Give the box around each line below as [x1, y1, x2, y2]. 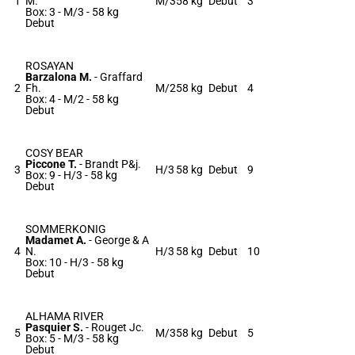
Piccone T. [25, 158, 79, 170]
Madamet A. [25, 234, 89, 246]
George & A [94, 234, 149, 246]
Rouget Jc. [91, 321, 144, 334]
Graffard [100, 71, 143, 83]
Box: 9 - [25, 169, 61, 181]
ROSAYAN [25, 59, 74, 72]
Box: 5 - [25, 332, 61, 345]
